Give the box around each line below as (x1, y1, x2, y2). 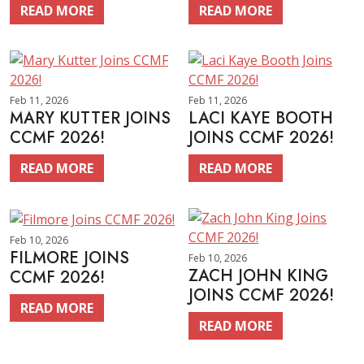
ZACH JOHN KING (188, 264, 328, 288)
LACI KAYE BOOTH (188, 106, 333, 130)
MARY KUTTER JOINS (10, 106, 171, 130)
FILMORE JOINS (10, 245, 129, 270)
